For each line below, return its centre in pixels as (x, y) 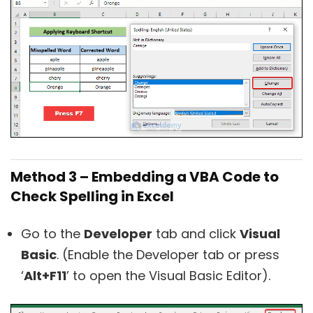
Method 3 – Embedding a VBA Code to (145, 177)
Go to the (52, 234)
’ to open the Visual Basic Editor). (168, 276)
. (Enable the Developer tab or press (168, 255)
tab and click (196, 234)
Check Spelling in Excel (92, 197)
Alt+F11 (45, 276)
